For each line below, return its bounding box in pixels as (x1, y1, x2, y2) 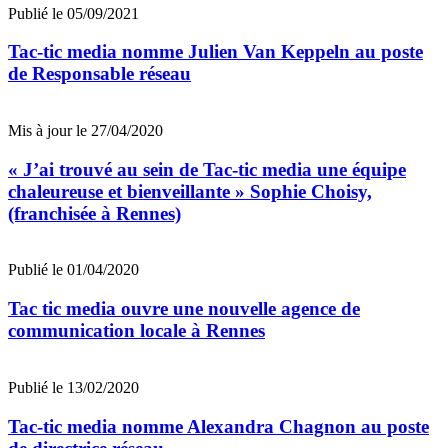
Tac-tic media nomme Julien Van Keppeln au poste (8, 41, 423, 63)
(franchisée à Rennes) (8, 202, 181, 224)
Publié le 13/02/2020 (8, 378, 139, 396)
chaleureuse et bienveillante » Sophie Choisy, (8, 180, 372, 202)
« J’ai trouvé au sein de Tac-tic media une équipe (8, 158, 406, 180)
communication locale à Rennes (8, 320, 265, 342)
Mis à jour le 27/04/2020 (8, 122, 163, 140)
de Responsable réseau (8, 63, 191, 85)
